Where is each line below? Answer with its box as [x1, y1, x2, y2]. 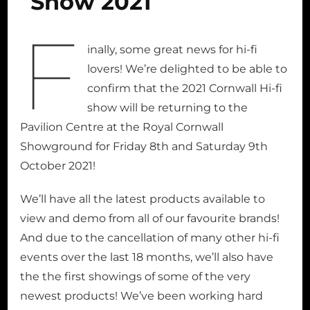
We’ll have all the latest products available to [20, 192, 265, 206]
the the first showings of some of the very [20, 269, 250, 283]
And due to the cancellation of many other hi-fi [20, 230, 280, 244]
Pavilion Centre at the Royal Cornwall [20, 120, 224, 134]
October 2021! [20, 158, 95, 172]
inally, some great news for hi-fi [87, 42, 258, 56]
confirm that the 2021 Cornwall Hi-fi [87, 81, 283, 95]
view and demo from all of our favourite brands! [20, 211, 280, 225]
